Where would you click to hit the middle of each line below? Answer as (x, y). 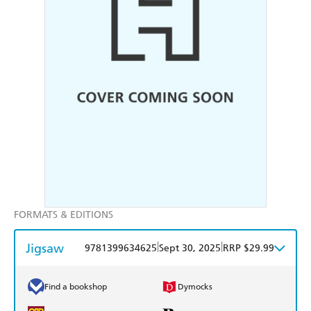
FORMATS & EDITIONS (64, 215)
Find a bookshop (76, 287)
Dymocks (195, 287)
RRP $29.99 (249, 249)
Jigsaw (45, 249)
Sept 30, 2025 (190, 249)
